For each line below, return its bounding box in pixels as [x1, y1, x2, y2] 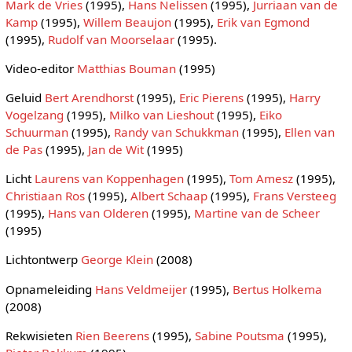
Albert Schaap [130, 188, 207, 204]
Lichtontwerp [5, 251, 81, 268]
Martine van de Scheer [193, 205, 320, 222]
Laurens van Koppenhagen [34, 170, 184, 187]
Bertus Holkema [232, 280, 322, 297]
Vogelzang [5, 106, 64, 123]
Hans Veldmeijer [94, 280, 187, 297]
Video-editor [5, 60, 77, 76]
